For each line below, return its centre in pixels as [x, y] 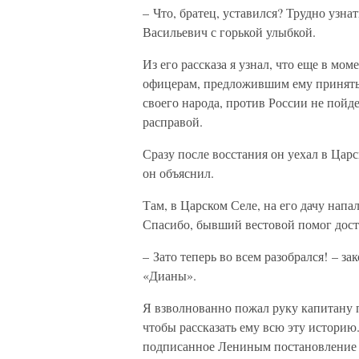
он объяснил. [178, 173]
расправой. [173, 121]
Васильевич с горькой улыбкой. [229, 32]
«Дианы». [169, 275]
